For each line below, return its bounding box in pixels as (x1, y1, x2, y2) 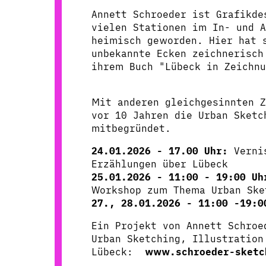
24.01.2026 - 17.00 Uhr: (91, 144, 228, 157)
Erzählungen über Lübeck (91, 157, 234, 170)
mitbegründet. (91, 122, 171, 134)
